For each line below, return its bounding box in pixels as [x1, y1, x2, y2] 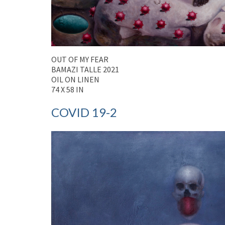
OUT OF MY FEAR [51, 54, 108, 64]
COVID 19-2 [51, 104, 117, 120]
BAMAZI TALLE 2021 [51, 64, 119, 74]
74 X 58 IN [51, 84, 84, 94]
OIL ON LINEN [51, 74, 99, 84]
